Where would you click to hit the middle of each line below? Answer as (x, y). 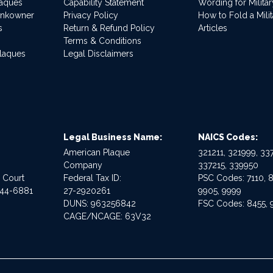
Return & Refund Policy (109, 28)
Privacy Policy (90, 15)
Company (83, 165)
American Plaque (96, 152)
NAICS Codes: (228, 137)
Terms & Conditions (102, 41)
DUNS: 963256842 (99, 203)
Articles (213, 28)
